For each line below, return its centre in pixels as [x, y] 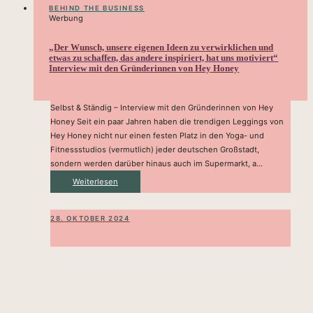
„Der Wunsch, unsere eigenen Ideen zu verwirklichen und [161, 48]
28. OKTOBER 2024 [90, 218]
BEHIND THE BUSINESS [97, 8]
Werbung [66, 19]
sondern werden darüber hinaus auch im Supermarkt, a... [156, 163]
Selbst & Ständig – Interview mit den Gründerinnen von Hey [162, 107]
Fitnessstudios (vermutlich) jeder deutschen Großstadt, [155, 149]
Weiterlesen [95, 181]
